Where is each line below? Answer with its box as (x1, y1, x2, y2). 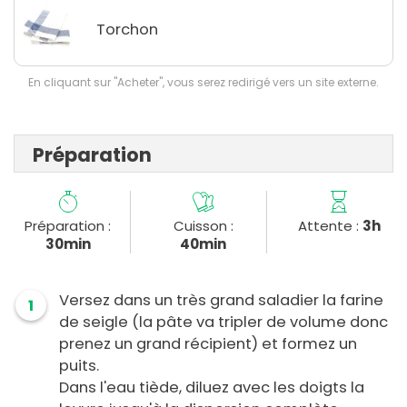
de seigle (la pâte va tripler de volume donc (59, 312, 388, 333)
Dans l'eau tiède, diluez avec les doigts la (59, 377, 364, 399)
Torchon (96, 18, 158, 40)
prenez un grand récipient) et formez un (59, 333, 357, 355)
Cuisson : (173, 216, 233, 236)
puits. (59, 355, 99, 377)
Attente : (297, 216, 362, 236)
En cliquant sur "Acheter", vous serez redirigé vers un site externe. (28, 74, 379, 91)
